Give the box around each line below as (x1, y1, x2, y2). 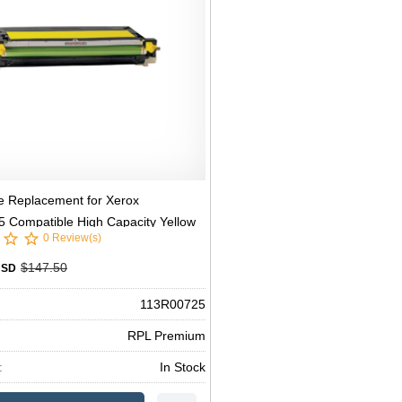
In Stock (159, 359, 205, 374)
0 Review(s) (43, 231, 101, 244)
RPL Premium (127, 328, 205, 343)
